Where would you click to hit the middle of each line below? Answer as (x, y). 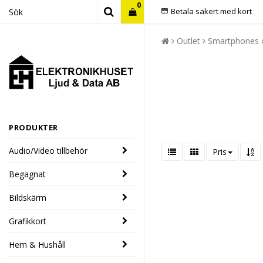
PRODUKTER (33, 127)
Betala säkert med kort (211, 11)
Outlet (188, 41)
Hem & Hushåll (37, 244)
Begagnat (27, 174)
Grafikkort (28, 221)
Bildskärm (28, 197)
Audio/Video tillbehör (48, 150)
